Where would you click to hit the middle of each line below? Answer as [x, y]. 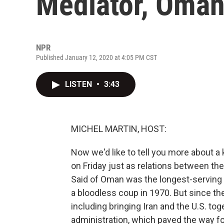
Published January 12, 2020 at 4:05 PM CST [96, 57]
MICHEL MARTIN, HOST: [119, 129]
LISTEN [79, 84]
